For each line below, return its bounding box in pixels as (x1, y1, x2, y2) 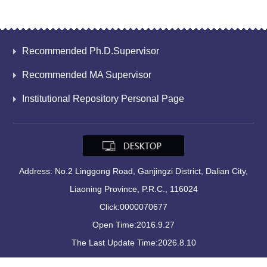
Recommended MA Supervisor (22, 70, 152, 80)
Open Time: (92, 220, 136, 230)
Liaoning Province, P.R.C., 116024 (69, 184, 198, 194)
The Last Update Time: (71, 238, 158, 248)
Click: (100, 202, 120, 212)
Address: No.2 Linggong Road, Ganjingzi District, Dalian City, (19, 166, 248, 176)
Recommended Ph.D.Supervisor (22, 46, 160, 56)
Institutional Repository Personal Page (22, 94, 185, 104)
